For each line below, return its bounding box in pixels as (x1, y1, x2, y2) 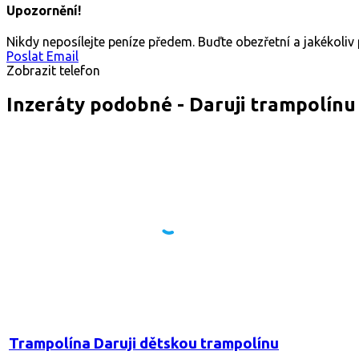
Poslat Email (6, 49, 79, 64)
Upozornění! (6, 3, 81, 18)
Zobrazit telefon (6, 63, 100, 79)
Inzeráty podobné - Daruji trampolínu (6, 94, 356, 116)
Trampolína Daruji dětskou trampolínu (9, 334, 279, 352)
